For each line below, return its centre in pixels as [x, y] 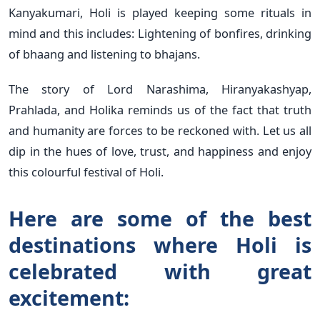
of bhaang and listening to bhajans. [104, 54]
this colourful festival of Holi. [86, 171]
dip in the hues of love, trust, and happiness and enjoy [160, 151]
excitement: [69, 297]
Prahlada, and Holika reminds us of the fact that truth [160, 109]
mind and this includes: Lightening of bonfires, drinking [160, 33]
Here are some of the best [160, 218]
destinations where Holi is [160, 244]
